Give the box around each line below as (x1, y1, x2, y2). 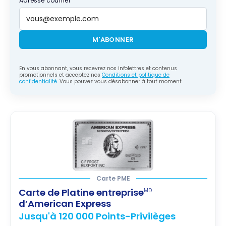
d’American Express (19, 197, 111, 210)
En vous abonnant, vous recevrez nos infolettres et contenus (19, 64, 177, 72)
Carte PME (96, 174, 130, 183)
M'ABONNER (92, 34, 134, 44)
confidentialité (19, 77, 57, 85)
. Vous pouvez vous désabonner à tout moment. (57, 77, 183, 85)
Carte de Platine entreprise (19, 186, 144, 199)
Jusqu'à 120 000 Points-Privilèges (19, 209, 176, 222)
